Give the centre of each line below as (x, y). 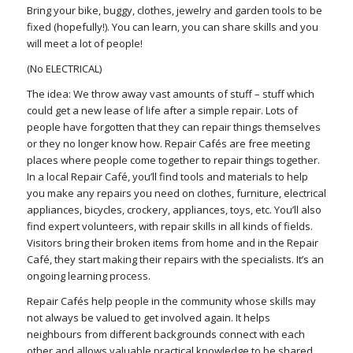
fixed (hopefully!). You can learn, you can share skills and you (172, 27)
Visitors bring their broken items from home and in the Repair (172, 243)
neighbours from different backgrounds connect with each (165, 334)
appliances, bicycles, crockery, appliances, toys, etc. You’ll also (174, 210)
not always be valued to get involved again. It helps (148, 318)
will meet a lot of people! (84, 44)
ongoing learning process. (88, 276)
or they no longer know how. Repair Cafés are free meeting (168, 144)
